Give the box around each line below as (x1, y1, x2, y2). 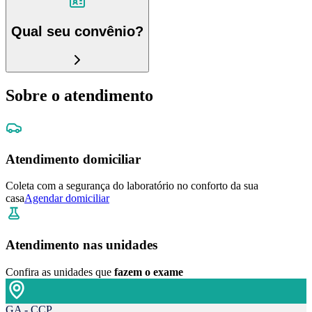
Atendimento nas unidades (6, 237, 157, 253)
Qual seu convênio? (11, 24, 143, 40)
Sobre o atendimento (6, 86, 153, 104)
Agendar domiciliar (24, 192, 109, 205)
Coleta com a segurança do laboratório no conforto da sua (6, 180, 258, 192)
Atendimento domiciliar (6, 151, 141, 166)
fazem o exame (114, 265, 183, 278)
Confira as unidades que (6, 265, 111, 278)
